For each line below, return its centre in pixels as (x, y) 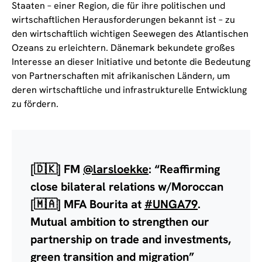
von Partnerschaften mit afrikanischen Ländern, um (121, 76)
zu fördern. (35, 104)
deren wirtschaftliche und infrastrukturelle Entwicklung (129, 90)
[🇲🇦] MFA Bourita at (87, 204)
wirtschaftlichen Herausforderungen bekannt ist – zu (123, 20)
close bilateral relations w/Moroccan (127, 187)
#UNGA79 (171, 204)
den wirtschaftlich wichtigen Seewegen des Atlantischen (130, 34)
